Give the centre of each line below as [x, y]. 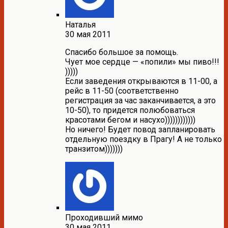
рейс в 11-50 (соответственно [122, 91]
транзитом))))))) [94, 149]
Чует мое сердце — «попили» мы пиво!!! [142, 62]
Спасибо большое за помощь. [122, 52]
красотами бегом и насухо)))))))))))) [130, 120]
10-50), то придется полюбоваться [130, 110]
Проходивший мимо [104, 217]
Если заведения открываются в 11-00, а [141, 81]
